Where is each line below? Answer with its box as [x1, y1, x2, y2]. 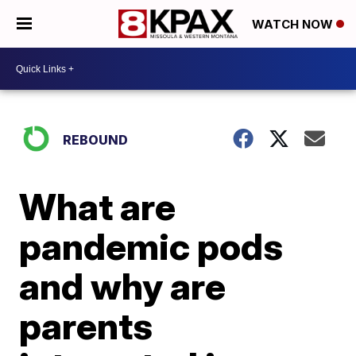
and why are [19, 264, 226, 308]
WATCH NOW [252, 17, 336, 33]
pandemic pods [19, 224, 284, 269]
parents [19, 304, 153, 348]
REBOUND [63, 132, 129, 148]
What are [19, 184, 176, 229]
